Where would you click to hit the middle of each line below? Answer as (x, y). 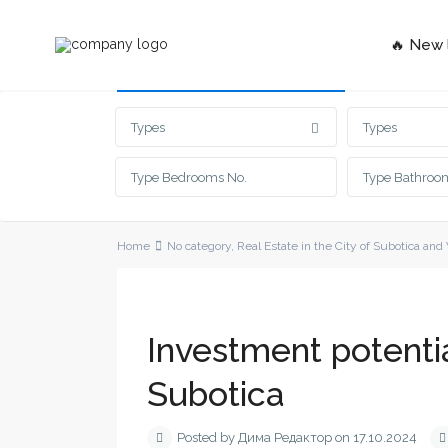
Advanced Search (194, 72)
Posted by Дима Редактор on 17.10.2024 (297, 438)
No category (199, 246)
